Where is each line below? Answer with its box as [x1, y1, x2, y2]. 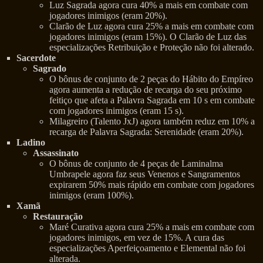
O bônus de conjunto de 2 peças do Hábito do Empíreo [49, 74, 253, 85]
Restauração [33, 211, 83, 222]
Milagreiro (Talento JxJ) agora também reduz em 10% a [49, 116, 255, 127]
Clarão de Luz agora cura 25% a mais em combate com [49, 21, 254, 32]
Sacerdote [16, 53, 56, 63]
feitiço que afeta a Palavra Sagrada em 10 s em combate [49, 95, 255, 106]
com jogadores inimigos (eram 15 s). [49, 106, 184, 116]
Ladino [16, 137, 45, 148]
